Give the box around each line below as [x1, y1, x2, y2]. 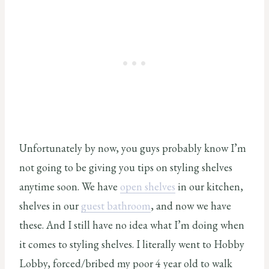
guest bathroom [81, 198, 151, 213]
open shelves [120, 179, 175, 193]
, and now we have [151, 198, 231, 213]
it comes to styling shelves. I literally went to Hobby [19, 237, 244, 251]
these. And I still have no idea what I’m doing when [19, 217, 244, 232]
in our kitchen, [175, 179, 243, 193]
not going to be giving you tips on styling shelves [19, 160, 232, 174]
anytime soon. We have [19, 179, 120, 193]
